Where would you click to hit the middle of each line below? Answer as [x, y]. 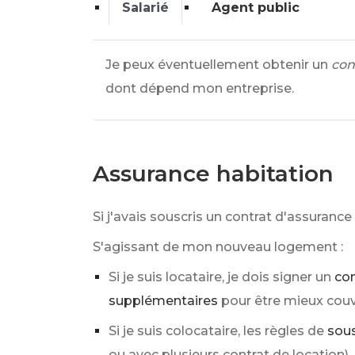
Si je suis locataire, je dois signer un [220, 277]
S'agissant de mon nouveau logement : [218, 247]
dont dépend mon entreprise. [200, 88]
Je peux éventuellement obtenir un [217, 65]
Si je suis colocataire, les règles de [216, 331]
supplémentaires [163, 301]
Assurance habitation [213, 174]
